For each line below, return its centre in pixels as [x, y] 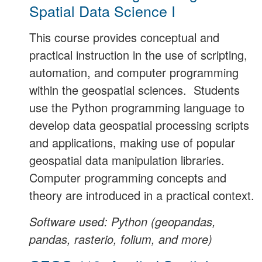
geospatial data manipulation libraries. [129, 160]
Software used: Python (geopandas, [123, 221]
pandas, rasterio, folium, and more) [121, 239]
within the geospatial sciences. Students [135, 90]
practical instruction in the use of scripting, [138, 55]
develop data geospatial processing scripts [139, 125]
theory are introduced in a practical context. [142, 195]
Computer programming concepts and [128, 178]
